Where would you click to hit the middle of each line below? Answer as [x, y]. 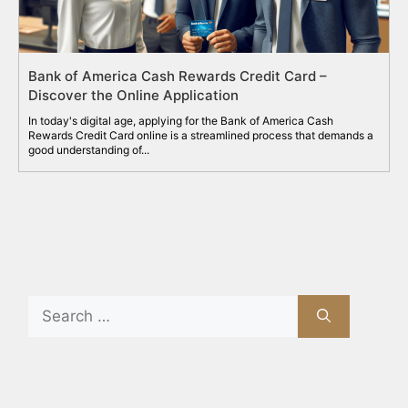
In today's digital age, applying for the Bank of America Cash [181, 121]
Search [52, 306]
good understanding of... [89, 150]
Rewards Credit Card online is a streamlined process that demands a [201, 136]
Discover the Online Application [133, 96]
